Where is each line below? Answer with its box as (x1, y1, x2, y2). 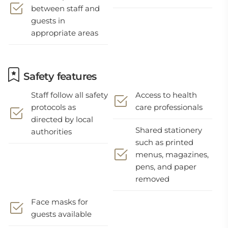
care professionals (135, 102, 203, 112)
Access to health (135, 90, 197, 100)
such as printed (135, 137, 194, 147)
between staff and (31, 4, 100, 13)
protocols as (31, 102, 76, 112)
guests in (31, 16, 65, 25)
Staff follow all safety (31, 90, 108, 100)
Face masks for (31, 197, 88, 207)
